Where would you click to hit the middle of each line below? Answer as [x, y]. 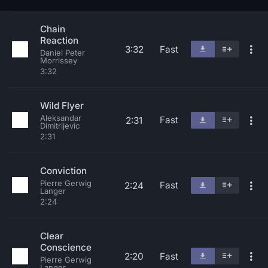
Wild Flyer [62, 106]
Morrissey [59, 60]
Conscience [66, 247]
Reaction [59, 40]
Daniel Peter [63, 53]
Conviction [63, 171]
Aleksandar [61, 118]
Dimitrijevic [60, 126]
